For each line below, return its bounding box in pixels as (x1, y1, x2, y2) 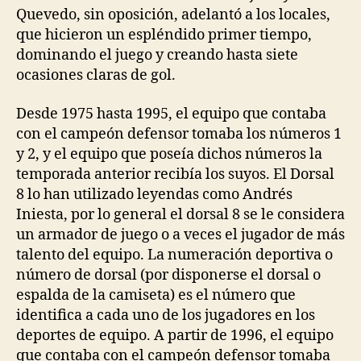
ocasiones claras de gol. (16, 66, 176, 85)
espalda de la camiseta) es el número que (16, 285, 296, 305)
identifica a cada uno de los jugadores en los (16, 305, 315, 325)
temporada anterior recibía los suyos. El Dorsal (16, 164, 334, 184)
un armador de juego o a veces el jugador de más (16, 225, 345, 244)
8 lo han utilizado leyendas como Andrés (16, 185, 293, 204)
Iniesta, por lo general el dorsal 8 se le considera (16, 205, 345, 224)
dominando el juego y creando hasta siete (16, 46, 298, 64)
